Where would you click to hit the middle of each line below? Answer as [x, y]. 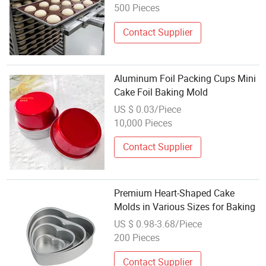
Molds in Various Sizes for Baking [185, 207]
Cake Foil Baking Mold [161, 92]
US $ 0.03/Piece [148, 109]
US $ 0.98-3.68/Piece [158, 224]
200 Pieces [137, 237]
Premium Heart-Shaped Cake [175, 193]
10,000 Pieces [143, 123]
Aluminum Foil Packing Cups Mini [185, 78]
